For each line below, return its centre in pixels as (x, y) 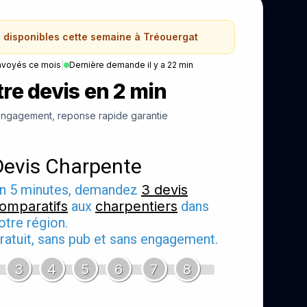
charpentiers (136, 206)
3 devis (164, 189)
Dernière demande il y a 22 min (131, 64)
